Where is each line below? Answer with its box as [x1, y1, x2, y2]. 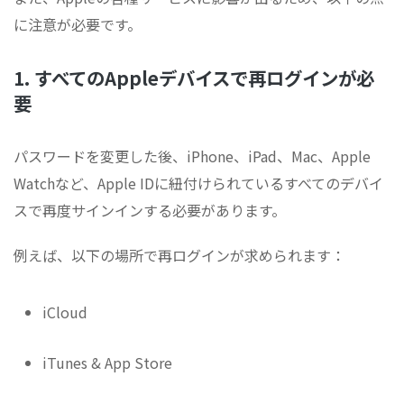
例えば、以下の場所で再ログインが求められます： [14, 244, 345, 267]
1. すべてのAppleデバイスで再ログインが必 [14, 64, 374, 92]
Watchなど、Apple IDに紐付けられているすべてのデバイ [14, 172, 383, 195]
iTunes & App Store [42, 352, 172, 374]
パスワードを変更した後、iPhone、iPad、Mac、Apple [14, 145, 371, 168]
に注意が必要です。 [14, 14, 142, 36]
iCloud [42, 301, 87, 324]
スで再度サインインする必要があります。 [14, 199, 286, 222]
